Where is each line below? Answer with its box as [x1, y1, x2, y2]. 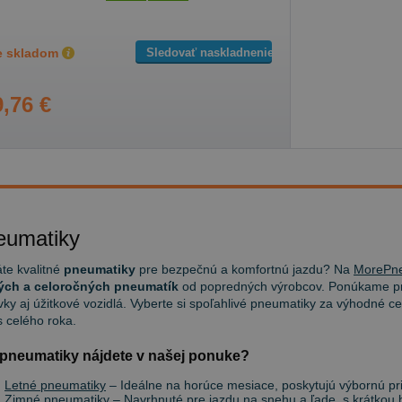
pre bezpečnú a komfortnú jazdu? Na [135, 262, 354, 276]
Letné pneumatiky [4, 378, 106, 392]
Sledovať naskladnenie [146, 45, 274, 59]
